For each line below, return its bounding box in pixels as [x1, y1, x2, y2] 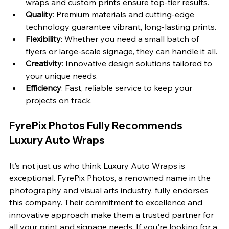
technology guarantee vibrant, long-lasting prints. [26, 21, 216, 32]
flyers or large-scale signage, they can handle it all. [26, 46, 217, 57]
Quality [26, 9, 53, 20]
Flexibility [26, 34, 61, 44]
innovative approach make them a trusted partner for [9, 210, 216, 220]
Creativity [26, 58, 62, 69]
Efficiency [26, 83, 61, 94]
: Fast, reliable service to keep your [61, 83, 194, 94]
